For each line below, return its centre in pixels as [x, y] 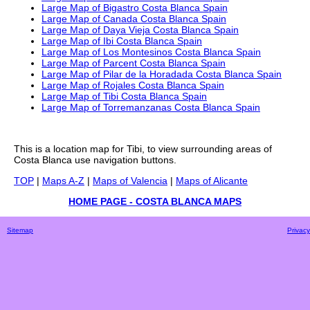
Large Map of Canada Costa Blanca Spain [134, 19]
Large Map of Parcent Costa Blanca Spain [134, 63]
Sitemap [20, 230]
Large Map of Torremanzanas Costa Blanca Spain [151, 108]
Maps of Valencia [130, 181]
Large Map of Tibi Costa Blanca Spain [124, 97]
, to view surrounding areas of [207, 149]
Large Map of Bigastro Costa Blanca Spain [135, 8]
